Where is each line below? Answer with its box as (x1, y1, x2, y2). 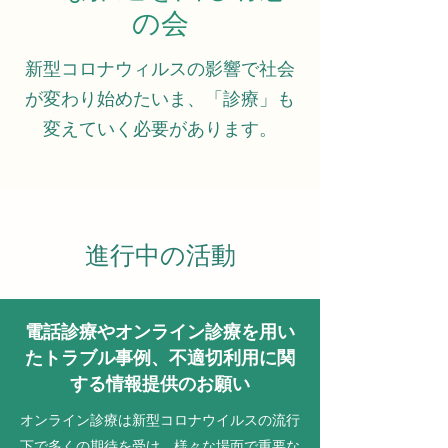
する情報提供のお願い (70, 372, 250, 394)
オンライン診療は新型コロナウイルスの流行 (20, 411, 300, 429)
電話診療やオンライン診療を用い (25, 320, 295, 342)
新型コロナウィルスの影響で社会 (25, 58, 295, 80)
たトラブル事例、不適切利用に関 (25, 346, 295, 368)
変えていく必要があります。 (43, 118, 277, 140)
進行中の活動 (84, 240, 236, 270)
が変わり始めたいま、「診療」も (25, 88, 295, 110)
